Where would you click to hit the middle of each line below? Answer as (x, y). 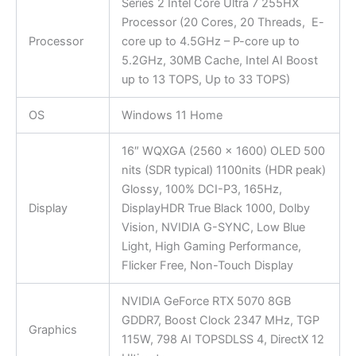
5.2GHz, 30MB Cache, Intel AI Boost (219, 61)
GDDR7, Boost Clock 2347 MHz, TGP (220, 321)
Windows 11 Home (172, 116)
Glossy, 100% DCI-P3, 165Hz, (201, 190)
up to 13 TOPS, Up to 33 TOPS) (205, 80)
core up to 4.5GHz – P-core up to (210, 42)
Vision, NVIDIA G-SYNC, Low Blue (213, 228)
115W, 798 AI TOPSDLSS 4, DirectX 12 (222, 340)
